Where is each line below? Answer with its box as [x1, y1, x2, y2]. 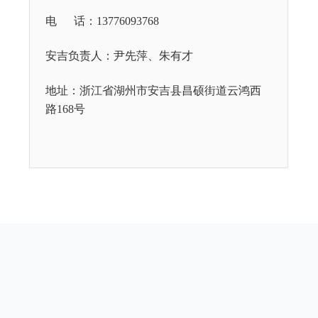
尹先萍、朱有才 [114, 50, 193, 62]
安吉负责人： [45, 50, 114, 62]
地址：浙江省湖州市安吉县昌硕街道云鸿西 [45, 84, 261, 97]
